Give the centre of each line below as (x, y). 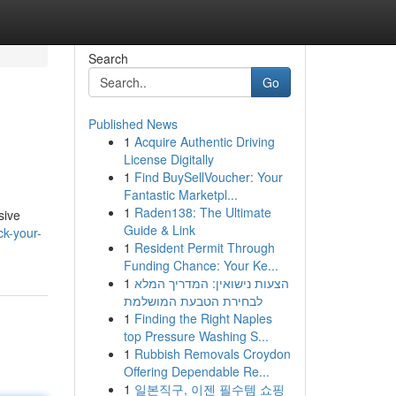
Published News (133, 124)
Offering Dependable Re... (196, 371)
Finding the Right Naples (203, 318)
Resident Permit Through (204, 247)
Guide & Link (159, 230)
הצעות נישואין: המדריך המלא (211, 283)
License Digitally (168, 159)
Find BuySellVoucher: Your (208, 177)
